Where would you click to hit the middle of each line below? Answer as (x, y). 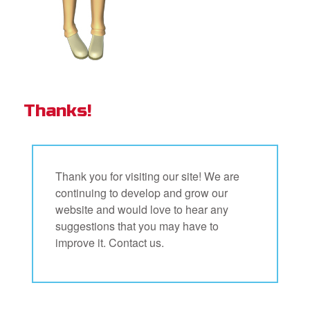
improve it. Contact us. (110, 242)
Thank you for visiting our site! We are (147, 176)
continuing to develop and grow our (142, 192)
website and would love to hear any (142, 209)
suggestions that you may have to (137, 226)
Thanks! (58, 110)
